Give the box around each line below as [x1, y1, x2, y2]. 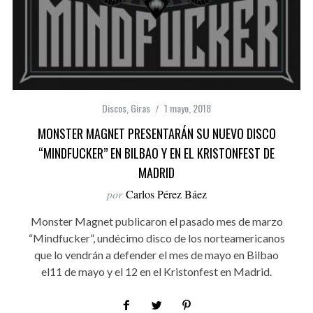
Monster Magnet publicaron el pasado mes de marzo [30, 214, 283, 228]
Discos [102, 101, 126, 116]
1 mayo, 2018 [164, 101, 211, 116]
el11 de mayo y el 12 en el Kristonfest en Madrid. [41, 265, 272, 279]
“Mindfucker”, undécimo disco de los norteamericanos [28, 231, 285, 245]
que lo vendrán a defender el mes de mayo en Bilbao [34, 248, 279, 262]
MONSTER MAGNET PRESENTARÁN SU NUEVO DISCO [37, 124, 276, 143]
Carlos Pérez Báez [125, 187, 207, 202]
